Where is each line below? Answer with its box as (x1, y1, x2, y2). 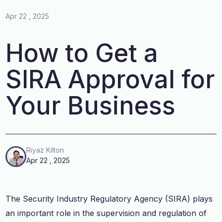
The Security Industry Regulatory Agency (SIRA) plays (5, 193, 213, 204)
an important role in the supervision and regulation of (5, 208, 207, 218)
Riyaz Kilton (26, 146, 64, 155)
